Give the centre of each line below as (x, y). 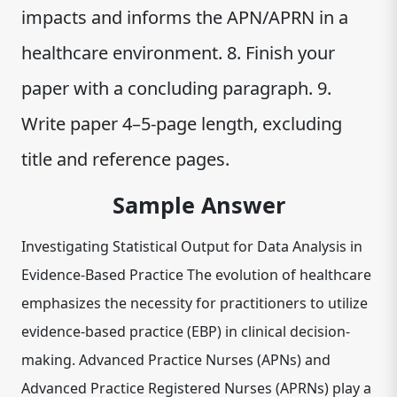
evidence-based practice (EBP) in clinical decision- (186, 331)
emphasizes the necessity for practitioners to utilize (195, 303)
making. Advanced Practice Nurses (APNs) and (176, 360)
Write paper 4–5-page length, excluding (182, 124)
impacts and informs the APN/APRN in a (185, 17)
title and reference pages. (139, 159)
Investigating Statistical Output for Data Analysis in (192, 246)
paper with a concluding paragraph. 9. (176, 88)
